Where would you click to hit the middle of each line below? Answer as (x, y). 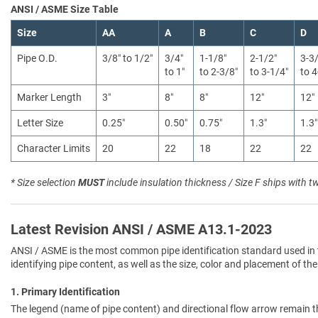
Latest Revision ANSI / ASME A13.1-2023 (141, 229)
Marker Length (49, 98)
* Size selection (44, 183)
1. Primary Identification (65, 291)
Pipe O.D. (37, 59)
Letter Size (40, 123)
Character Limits (54, 149)
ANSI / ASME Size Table (65, 10)
